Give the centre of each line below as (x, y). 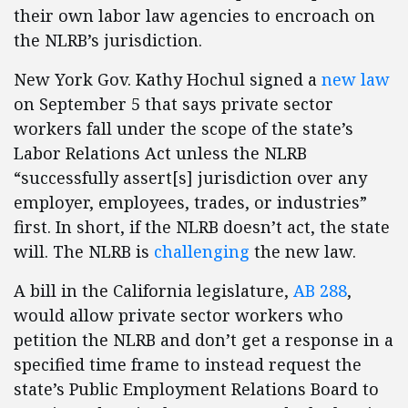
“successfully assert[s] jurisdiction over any (190, 178)
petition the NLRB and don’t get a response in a (204, 340)
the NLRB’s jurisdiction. (108, 41)
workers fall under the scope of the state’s (184, 129)
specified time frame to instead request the (188, 365)
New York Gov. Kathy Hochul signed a (168, 80)
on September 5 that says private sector (173, 104)
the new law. (303, 252)
